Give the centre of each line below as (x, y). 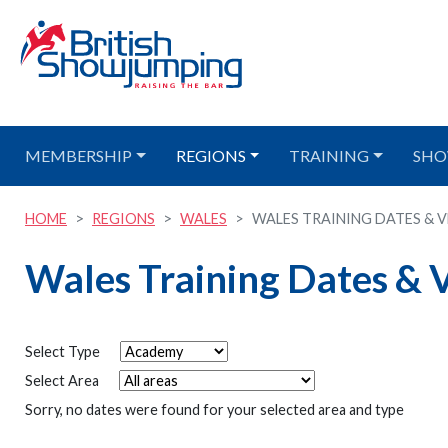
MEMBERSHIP (78, 155)
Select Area (62, 380)
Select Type (62, 351)
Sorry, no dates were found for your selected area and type (214, 409)
